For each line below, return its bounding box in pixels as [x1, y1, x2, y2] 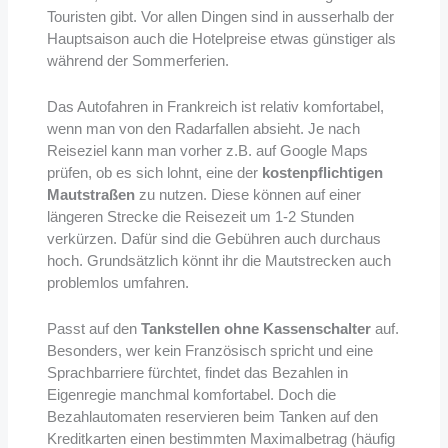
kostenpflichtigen [261, 163, 383, 181]
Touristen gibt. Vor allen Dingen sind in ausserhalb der [46, 7, 394, 25]
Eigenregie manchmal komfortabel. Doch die [46, 385, 336, 403]
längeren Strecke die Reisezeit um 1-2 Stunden [46, 207, 354, 225]
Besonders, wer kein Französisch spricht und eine [46, 341, 373, 359]
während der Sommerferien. [46, 51, 229, 69]
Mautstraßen [46, 185, 135, 203]
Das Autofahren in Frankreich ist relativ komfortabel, [46, 97, 384, 115]
